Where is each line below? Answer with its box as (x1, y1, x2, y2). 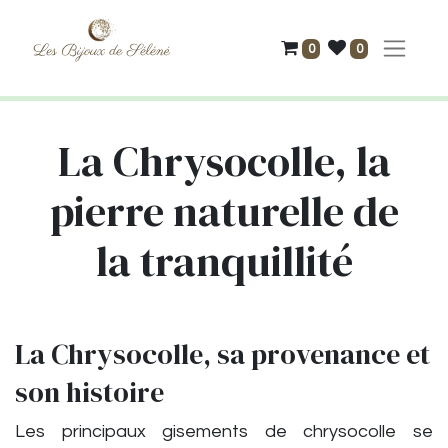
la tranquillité (95, 232, 353, 290)
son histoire (15, 373, 164, 411)
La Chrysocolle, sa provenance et (15, 335, 430, 373)
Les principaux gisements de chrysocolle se (15, 422, 433, 441)
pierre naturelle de (49, 182, 399, 240)
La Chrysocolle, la (57, 132, 391, 190)
